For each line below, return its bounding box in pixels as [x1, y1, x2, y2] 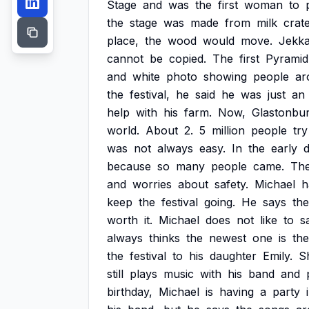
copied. [169, 52, 206, 66]
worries [132, 177, 172, 191]
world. [107, 123, 139, 137]
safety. [215, 177, 248, 191]
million [212, 123, 245, 137]
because [107, 159, 151, 173]
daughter [210, 249, 257, 263]
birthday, [107, 285, 152, 299]
